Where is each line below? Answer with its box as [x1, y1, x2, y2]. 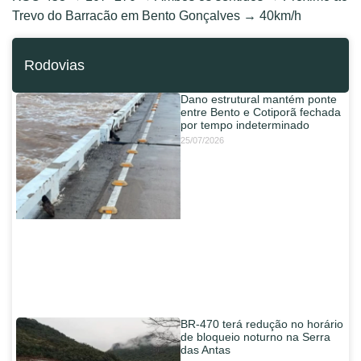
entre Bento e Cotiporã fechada [180, 105, 341, 118]
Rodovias [24, 56, 85, 73]
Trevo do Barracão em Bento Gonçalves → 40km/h [12, 9, 301, 23]
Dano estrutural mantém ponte [180, 92, 337, 106]
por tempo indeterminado [180, 118, 309, 131]
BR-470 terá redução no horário [180, 317, 343, 330]
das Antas [180, 342, 230, 356]
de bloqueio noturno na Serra [180, 330, 330, 343]
